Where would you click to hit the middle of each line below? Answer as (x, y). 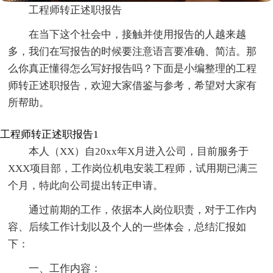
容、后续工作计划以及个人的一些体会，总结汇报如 (127, 227)
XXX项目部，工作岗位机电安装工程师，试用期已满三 (133, 169)
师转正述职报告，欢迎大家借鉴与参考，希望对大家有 (133, 86)
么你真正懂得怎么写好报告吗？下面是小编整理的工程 (133, 69)
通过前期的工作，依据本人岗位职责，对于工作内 (143, 210)
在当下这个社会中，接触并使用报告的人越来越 (138, 35)
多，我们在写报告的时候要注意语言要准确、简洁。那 (133, 52)
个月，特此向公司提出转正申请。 (86, 186)
